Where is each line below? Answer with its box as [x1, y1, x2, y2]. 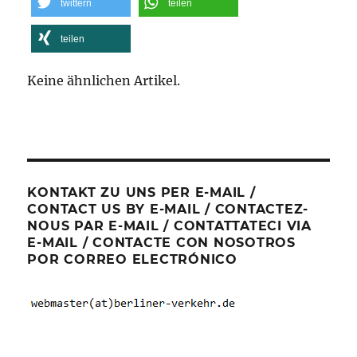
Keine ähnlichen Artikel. [27, 73, 181, 88]
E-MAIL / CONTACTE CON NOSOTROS [27, 235, 296, 250]
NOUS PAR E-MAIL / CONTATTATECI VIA [27, 218, 312, 233]
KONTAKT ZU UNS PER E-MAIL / [27, 185, 256, 200]
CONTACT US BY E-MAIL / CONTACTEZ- [27, 202, 309, 217]
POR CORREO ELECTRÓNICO [27, 252, 237, 267]
